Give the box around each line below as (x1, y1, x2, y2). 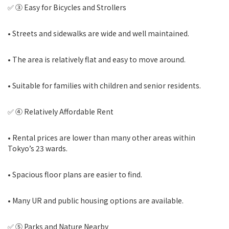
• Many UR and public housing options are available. (8, 195, 184, 205)
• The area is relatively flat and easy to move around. (8, 54, 186, 64)
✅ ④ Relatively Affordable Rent (8, 106, 113, 117)
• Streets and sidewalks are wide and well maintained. (8, 28, 189, 38)
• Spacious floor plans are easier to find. (8, 169, 142, 179)
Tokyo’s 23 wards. (8, 143, 67, 153)
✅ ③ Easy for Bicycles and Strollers (8, 2, 126, 12)
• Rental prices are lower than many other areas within (8, 132, 195, 143)
